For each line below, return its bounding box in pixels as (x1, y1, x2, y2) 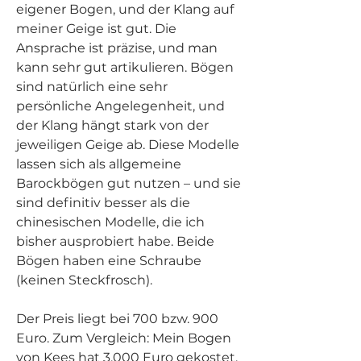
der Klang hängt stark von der (16, 117, 209, 133)
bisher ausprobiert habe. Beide (16, 233, 214, 249)
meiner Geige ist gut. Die (16, 20, 176, 36)
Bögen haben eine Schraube (16, 252, 201, 268)
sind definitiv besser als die (16, 194, 190, 210)
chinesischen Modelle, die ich (16, 214, 205, 230)
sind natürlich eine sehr (16, 78, 168, 94)
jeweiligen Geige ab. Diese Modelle (16, 136, 239, 152)
